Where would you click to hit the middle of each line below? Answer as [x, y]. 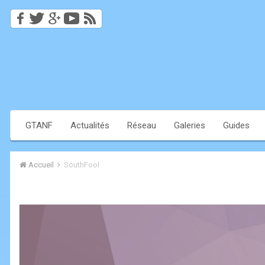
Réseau [142, 126]
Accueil [41, 165]
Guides [236, 126]
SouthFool [82, 165]
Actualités [90, 126]
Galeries [190, 126]
